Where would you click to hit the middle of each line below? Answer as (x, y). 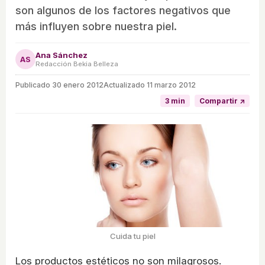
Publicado (34, 85)
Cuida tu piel (132, 236)
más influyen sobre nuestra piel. (96, 27)
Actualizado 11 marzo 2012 (150, 85)
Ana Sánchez (62, 55)
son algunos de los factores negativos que (123, 11)
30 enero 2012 (78, 85)
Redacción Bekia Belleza (77, 64)
